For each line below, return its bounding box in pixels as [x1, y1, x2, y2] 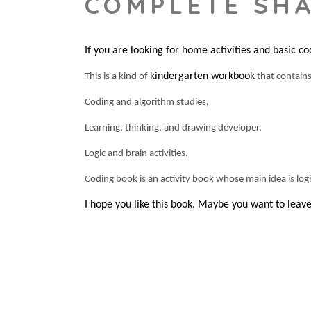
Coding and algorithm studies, [85, 96, 209, 108]
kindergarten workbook [150, 70, 255, 82]
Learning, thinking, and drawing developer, [85, 122, 262, 133]
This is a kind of [85, 71, 150, 82]
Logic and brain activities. [85, 148, 188, 159]
